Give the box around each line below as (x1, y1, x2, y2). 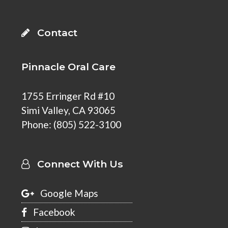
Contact (30, 26, 78, 39)
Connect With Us (30, 158, 124, 170)
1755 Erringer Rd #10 (21, 90, 115, 102)
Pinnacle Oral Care (21, 61, 116, 73)
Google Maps (34, 187, 99, 199)
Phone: (21, 119, 54, 131)
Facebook (27, 206, 76, 218)
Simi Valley (21, 104, 69, 117)
